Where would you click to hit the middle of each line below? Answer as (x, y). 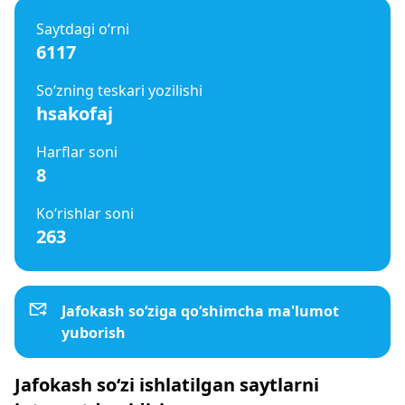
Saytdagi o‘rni (83, 29)
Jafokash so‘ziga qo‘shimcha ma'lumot (200, 311)
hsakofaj (75, 113)
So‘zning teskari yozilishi (119, 90)
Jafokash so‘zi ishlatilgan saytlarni (167, 385)
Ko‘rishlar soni (85, 213)
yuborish (94, 333)
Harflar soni (77, 152)
